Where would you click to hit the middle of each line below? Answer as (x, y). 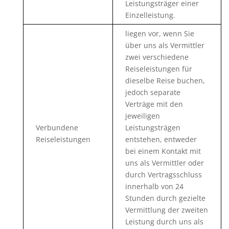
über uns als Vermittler (165, 45)
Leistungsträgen (153, 128)
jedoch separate (153, 92)
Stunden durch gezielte (165, 198)
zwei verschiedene (157, 57)
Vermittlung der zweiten (166, 210)
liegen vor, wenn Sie (159, 33)
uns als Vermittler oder (164, 163)
